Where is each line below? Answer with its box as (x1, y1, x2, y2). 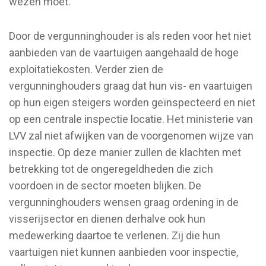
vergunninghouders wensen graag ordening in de (9, 195, 239, 208)
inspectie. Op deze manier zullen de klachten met (9, 145, 241, 159)
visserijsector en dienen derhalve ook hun (9, 212, 205, 225)
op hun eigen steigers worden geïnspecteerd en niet (9, 96, 255, 109)
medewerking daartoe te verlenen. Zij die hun (9, 229, 220, 242)
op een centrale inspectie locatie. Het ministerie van (9, 112, 253, 125)
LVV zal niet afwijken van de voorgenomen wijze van (9, 129, 254, 142)
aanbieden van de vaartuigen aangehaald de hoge (9, 46, 239, 59)
